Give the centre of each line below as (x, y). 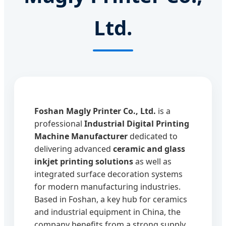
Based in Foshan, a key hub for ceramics (111, 199)
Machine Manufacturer (81, 136)
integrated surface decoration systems (108, 174)
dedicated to (153, 136)
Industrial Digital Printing (137, 123)
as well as (152, 161)
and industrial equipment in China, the (107, 212)
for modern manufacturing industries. (107, 186)
